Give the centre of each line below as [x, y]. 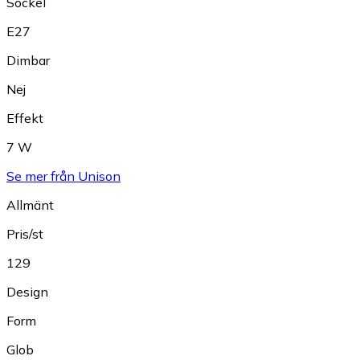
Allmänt [30, 205]
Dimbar [28, 61]
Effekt [25, 119]
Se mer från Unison [63, 176]
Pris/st [25, 234]
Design [27, 292]
